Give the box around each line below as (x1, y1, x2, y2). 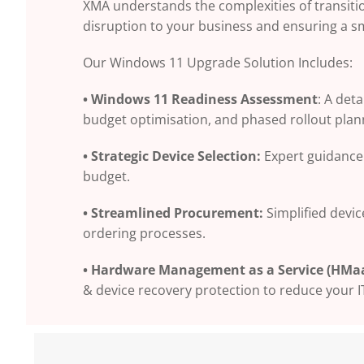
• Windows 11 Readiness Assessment (83, 89, 318, 108)
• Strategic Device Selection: (83, 146, 261, 165)
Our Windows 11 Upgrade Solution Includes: (83, 53, 353, 71)
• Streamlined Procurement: (83, 203, 263, 222)
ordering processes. (83, 223, 206, 242)
